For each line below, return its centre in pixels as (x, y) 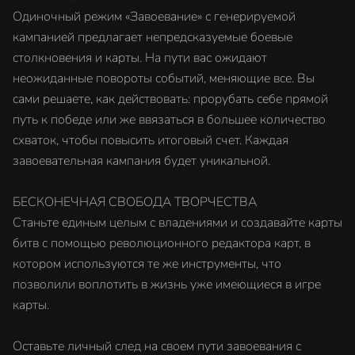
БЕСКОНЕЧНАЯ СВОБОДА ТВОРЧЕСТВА (135, 202)
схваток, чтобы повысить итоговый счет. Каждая (151, 140)
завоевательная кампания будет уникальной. (141, 161)
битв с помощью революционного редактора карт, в (162, 243)
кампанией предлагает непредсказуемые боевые (153, 37)
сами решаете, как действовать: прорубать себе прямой (170, 99)
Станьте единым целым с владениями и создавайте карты (177, 223)
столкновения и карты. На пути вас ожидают (140, 58)
